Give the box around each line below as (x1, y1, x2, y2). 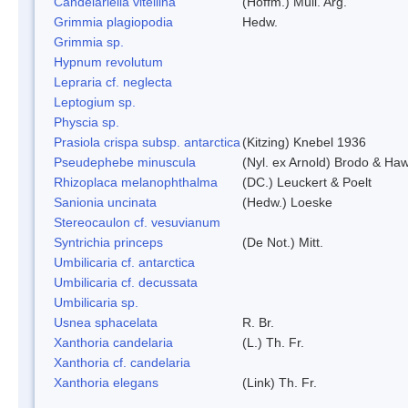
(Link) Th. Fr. (242, 374, 317, 390)
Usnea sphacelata (54, 314, 158, 330)
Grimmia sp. (54, 34, 124, 49)
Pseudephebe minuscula (54, 154, 196, 169)
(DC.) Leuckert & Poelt (242, 174, 372, 189)
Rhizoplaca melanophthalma (54, 174, 218, 189)
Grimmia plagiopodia (54, 14, 173, 29)
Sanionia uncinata (54, 194, 157, 209)
